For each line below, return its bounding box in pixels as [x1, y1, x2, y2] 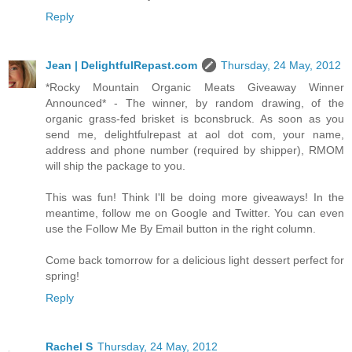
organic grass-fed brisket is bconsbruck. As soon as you [46, 112, 344, 125]
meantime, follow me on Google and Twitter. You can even [46, 206, 344, 219]
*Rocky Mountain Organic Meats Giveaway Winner [46, 80, 344, 93]
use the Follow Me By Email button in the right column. [46, 222, 316, 235]
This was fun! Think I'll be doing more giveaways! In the [46, 190, 344, 203]
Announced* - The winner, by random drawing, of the [46, 96, 344, 109]
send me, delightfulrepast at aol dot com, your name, [46, 127, 344, 141]
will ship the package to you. [46, 159, 185, 172]
